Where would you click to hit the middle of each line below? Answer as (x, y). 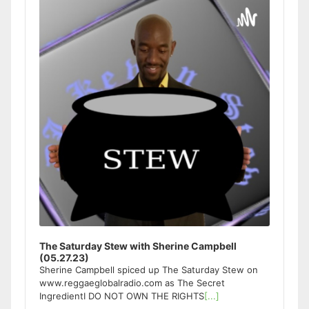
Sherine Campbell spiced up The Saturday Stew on (149, 270)
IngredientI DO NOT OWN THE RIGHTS (122, 296)
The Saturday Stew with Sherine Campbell (138, 246)
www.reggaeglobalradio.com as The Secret (132, 283)
